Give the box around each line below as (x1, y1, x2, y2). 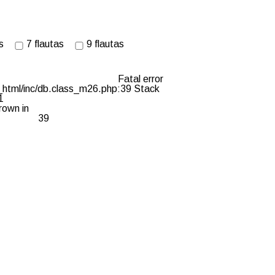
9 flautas (87, 39, 124, 50)
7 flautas (26, 39, 64, 50)
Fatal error (118, 74, 163, 85)
